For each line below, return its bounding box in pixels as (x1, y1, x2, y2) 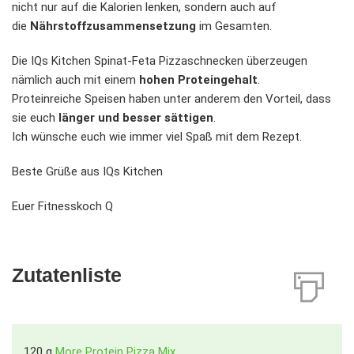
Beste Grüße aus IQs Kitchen (12, 164, 163, 179)
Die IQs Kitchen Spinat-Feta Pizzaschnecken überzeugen (12, 54, 307, 69)
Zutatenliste (12, 264, 122, 287)
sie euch (12, 111, 58, 126)
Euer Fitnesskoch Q (12, 199, 113, 214)
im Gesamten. (196, 19, 272, 34)
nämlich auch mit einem (12, 73, 139, 88)
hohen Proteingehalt (139, 73, 258, 88)
